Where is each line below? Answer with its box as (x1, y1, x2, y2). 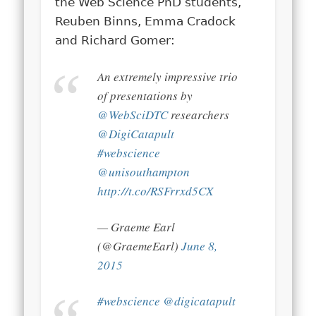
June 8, (181, 237, 218, 254)
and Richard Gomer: (55, 32, 176, 47)
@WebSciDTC (97, 106, 169, 123)
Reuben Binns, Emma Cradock (55, 13, 236, 28)
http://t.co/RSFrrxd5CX (97, 182, 214, 199)
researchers (168, 106, 230, 123)
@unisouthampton (97, 163, 190, 180)
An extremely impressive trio (97, 68, 238, 85)
